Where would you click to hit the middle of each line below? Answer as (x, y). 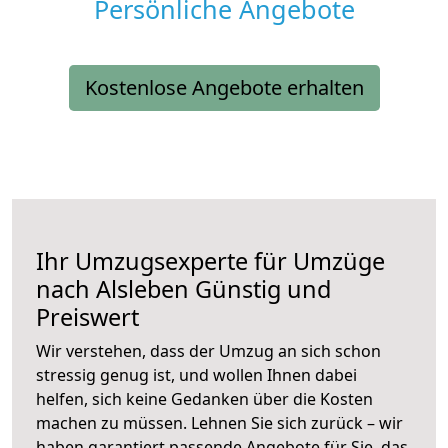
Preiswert (87, 317)
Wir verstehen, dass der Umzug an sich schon (208, 351)
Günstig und (260, 289)
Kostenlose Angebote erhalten (224, 88)
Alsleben (142, 289)
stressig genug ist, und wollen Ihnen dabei (196, 375)
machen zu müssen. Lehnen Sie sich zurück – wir (219, 423)
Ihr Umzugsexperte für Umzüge (210, 261)
